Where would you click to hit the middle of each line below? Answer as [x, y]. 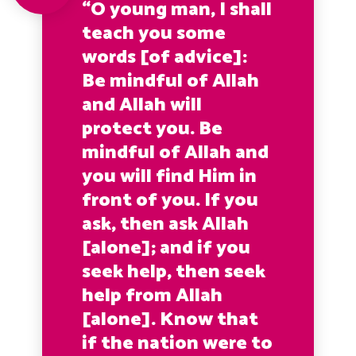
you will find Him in [170, 176]
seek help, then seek [174, 272]
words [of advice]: [165, 57]
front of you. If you [170, 200]
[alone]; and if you [166, 248]
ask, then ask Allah [166, 224]
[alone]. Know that [170, 319]
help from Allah [153, 296]
